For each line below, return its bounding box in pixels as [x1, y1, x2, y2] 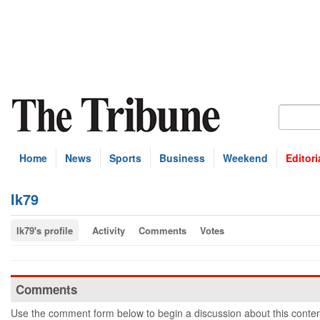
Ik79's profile [16, 224, 73, 237]
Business [159, 151, 205, 165]
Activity [92, 224, 125, 237]
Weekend [223, 151, 268, 165]
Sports [109, 151, 141, 165]
